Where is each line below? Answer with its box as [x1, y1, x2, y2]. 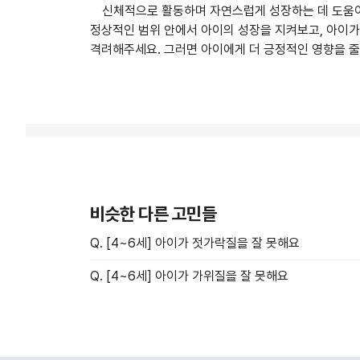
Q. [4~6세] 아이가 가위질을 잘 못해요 [90, 268, 288, 284]
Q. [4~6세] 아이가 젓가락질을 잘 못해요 [90, 235, 300, 252]
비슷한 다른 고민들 [90, 203, 217, 225]
